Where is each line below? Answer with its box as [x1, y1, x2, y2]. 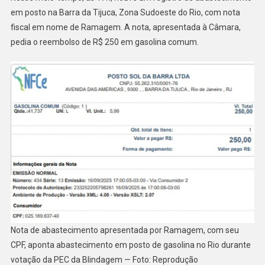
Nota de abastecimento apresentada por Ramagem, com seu [10, 225, 239, 235]
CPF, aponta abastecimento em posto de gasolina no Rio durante [10, 240, 251, 250]
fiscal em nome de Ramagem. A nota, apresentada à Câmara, [10, 22, 241, 32]
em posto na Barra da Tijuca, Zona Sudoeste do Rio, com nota [10, 7, 240, 17]
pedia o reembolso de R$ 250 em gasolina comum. [10, 37, 199, 47]
